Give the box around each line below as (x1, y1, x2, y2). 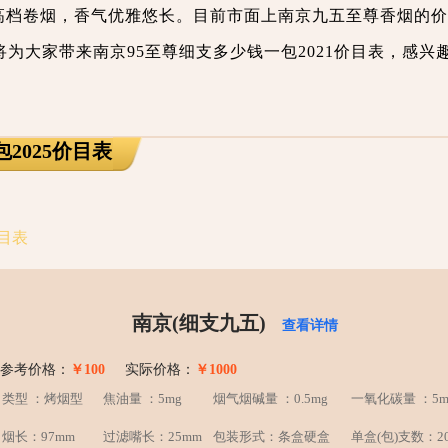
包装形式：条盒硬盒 (213, 429, 330, 444)
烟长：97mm (2, 429, 75, 444)
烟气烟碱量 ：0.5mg (213, 391, 328, 406)
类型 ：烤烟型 (2, 391, 83, 406)
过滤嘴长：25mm (103, 429, 202, 444)
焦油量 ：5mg (103, 391, 182, 406)
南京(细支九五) (131, 312, 271, 334)
